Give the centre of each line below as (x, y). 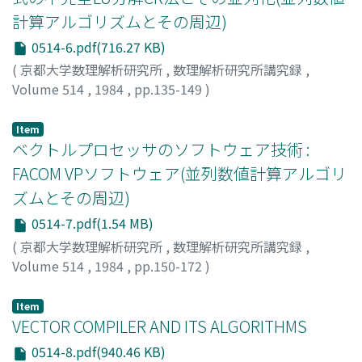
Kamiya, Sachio (123, 285)
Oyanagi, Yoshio (125, 109)
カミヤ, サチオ (218, 285)
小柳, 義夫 (42, 109)
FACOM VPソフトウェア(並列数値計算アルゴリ (179, 174)
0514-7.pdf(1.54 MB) (91, 223)
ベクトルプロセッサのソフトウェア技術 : (161, 149)
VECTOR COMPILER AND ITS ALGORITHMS (160, 326)
